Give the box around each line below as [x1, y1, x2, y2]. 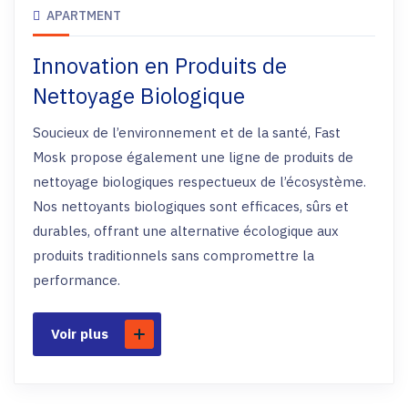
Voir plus [51, 325, 108, 342]
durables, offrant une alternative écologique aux [33, 222, 339, 240]
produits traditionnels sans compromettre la [33, 247, 314, 264]
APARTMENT [46, 7, 121, 24]
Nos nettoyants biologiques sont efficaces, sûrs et [33, 198, 349, 215]
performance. [33, 271, 120, 289]
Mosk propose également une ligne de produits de [33, 148, 353, 166]
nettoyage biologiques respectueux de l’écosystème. [33, 173, 366, 190]
